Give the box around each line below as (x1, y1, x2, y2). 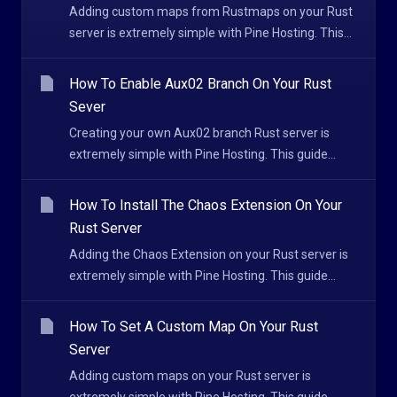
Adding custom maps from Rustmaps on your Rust (69, 4, 353, 19)
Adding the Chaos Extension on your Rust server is (69, 247, 348, 261)
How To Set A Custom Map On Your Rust (69, 318, 318, 335)
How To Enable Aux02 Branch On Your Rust (69, 75, 331, 92)
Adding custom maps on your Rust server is (69, 369, 311, 383)
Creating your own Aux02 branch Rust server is (69, 126, 330, 140)
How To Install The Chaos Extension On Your (69, 197, 342, 214)
